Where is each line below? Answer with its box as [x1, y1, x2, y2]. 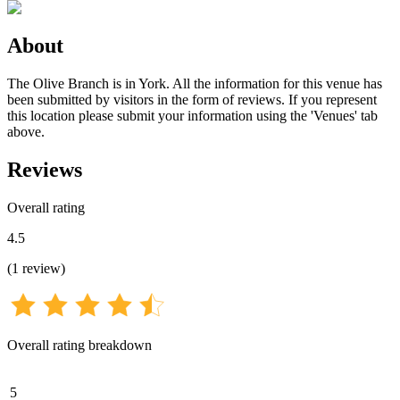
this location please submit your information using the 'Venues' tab [7, 107, 378, 123]
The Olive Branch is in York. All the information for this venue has [7, 75, 382, 91]
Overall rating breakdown [7, 337, 152, 353]
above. [7, 123, 45, 139]
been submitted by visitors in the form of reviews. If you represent [7, 91, 377, 107]
